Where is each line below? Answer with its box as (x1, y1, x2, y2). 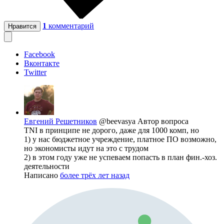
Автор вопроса (137, 116, 188, 125)
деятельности (24, 161, 69, 170)
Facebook (24, 49, 55, 58)
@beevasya (99, 116, 137, 125)
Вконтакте (24, 58, 59, 67)
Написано (24, 170, 60, 179)
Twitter (24, 67, 46, 76)
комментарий (48, 21, 94, 30)
